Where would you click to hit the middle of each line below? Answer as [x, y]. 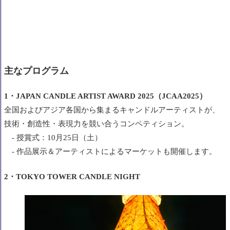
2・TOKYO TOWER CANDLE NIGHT [72, 177]
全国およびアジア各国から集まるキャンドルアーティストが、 [112, 110]
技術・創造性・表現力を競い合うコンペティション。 [97, 124]
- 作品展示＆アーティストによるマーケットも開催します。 [110, 152]
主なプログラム [36, 71]
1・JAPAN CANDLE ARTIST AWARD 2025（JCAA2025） [106, 96]
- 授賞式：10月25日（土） [53, 138]
